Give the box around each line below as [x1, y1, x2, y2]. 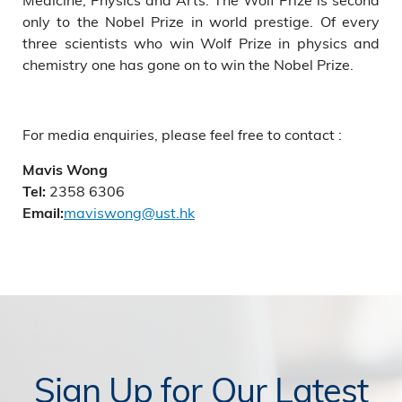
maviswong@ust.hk [64, 203, 195, 222]
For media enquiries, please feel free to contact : [22, 125, 342, 144]
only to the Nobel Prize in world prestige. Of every [22, 12, 380, 31]
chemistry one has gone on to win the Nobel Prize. [22, 55, 354, 74]
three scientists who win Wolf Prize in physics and [22, 33, 380, 52]
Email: [22, 204, 64, 222]
